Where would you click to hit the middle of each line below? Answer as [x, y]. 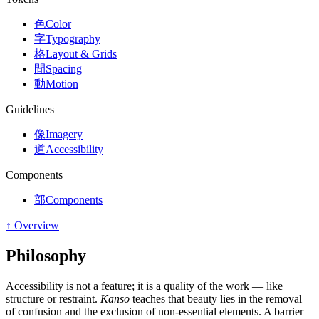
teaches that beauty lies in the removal [216, 299]
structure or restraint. [53, 299]
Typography [73, 39]
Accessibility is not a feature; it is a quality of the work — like [144, 286]
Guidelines [30, 110]
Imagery [64, 135]
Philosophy [46, 256]
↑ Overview [32, 226]
